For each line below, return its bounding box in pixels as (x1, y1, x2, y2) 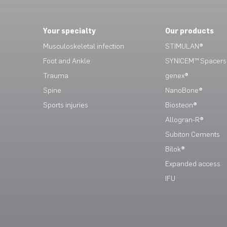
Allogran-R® (165, 116, 203, 124)
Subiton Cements (165, 130, 220, 139)
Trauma (43, 71, 68, 80)
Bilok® (165, 145, 184, 154)
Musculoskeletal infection (43, 42, 124, 51)
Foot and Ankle (43, 57, 90, 65)
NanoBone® (165, 86, 202, 95)
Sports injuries (43, 101, 88, 109)
